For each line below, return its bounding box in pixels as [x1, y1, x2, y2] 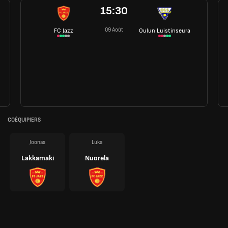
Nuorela [85, 153, 109, 162]
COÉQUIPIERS [8, 117, 41, 124]
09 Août [105, 26, 123, 33]
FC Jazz [53, 26, 73, 35]
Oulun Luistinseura [139, 26, 190, 35]
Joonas [30, 138, 45, 146]
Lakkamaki [21, 153, 54, 162]
